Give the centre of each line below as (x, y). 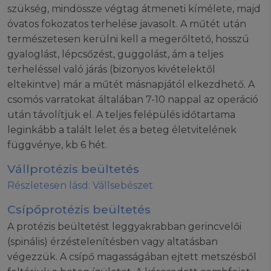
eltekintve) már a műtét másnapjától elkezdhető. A (131, 84)
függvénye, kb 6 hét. (57, 145)
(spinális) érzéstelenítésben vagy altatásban (113, 242)
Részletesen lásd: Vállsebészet (80, 186)
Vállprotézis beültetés (73, 168)
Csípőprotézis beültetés (79, 210)
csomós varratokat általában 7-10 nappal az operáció (133, 99)
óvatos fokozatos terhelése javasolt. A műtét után (127, 24)
